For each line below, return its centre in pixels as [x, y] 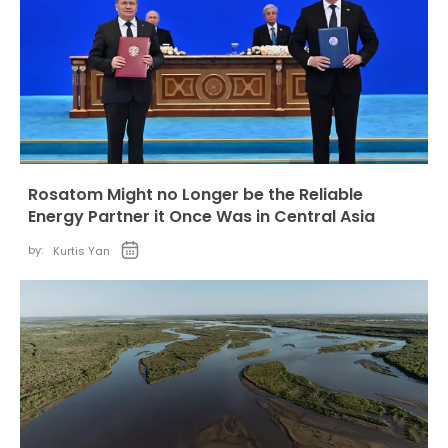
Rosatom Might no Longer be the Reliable [195, 195]
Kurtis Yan [81, 251]
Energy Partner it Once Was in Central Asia [201, 217]
